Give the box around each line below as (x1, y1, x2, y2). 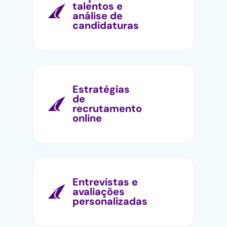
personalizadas (72, 194, 147, 208)
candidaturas (72, 18, 139, 32)
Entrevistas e (72, 175, 138, 188)
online (72, 111, 102, 125)
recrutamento (72, 101, 142, 115)
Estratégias (72, 82, 130, 96)
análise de (72, 9, 123, 22)
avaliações (72, 184, 125, 198)
